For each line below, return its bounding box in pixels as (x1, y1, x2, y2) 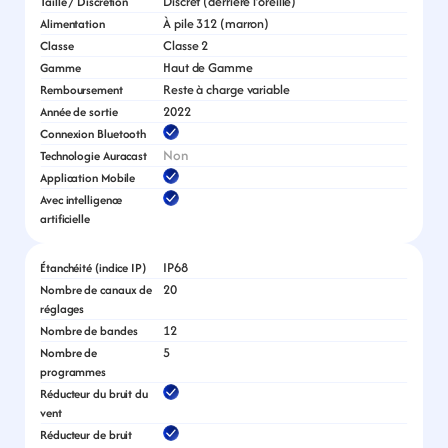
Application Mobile (40, 169, 136, 186)
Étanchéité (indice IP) (40, 259, 146, 276)
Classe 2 (163, 36, 209, 55)
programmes (40, 363, 107, 380)
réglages (40, 300, 85, 317)
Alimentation (40, 15, 105, 32)
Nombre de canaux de (40, 281, 153, 298)
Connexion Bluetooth (40, 125, 147, 142)
